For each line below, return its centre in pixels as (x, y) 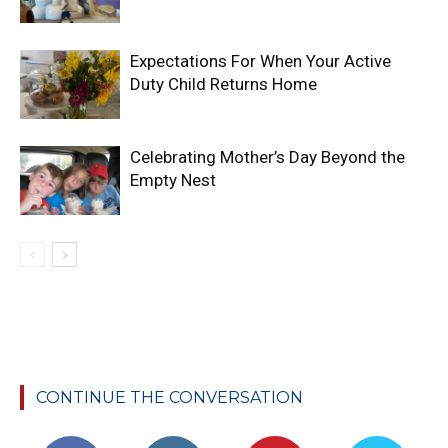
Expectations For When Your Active (260, 60)
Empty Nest (173, 179)
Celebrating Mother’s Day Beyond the (267, 156)
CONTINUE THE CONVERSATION (169, 397)
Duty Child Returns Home (223, 83)
